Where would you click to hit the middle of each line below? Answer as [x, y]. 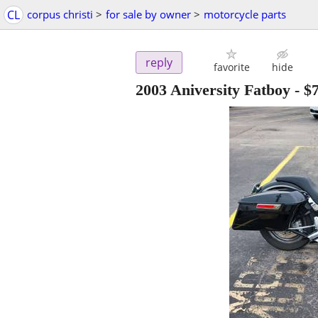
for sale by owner [148, 14]
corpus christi [60, 14]
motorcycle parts [245, 14]
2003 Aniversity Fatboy [213, 90]
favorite [231, 67]
